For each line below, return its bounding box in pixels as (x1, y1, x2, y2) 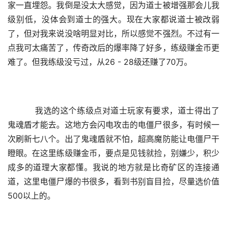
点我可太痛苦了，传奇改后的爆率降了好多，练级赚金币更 (8, 43, 219, 53)
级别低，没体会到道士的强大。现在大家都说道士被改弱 (8, 14, 219, 24)
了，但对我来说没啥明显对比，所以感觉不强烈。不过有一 (8, 28, 219, 39)
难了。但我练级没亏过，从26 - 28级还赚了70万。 (8, 57, 192, 67)
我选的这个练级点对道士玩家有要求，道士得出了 (24, 105, 219, 116)
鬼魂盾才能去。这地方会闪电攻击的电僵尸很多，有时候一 (8, 120, 219, 130)
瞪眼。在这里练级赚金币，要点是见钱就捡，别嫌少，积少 (8, 148, 219, 158)
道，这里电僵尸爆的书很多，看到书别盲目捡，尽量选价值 (8, 176, 219, 186)
